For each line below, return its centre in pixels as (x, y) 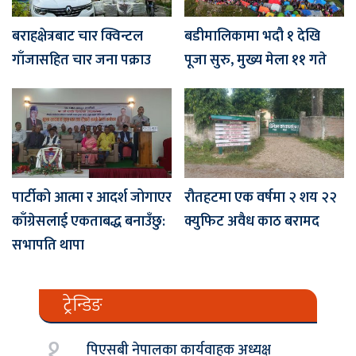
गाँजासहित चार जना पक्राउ (81, 60)
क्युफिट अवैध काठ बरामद (252, 222)
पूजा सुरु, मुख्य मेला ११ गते (255, 60)
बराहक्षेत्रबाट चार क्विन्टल (77, 36)
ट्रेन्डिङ (83, 306)
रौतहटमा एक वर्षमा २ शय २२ (261, 198)
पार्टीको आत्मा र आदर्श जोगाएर (92, 198)
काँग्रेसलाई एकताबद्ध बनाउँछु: (89, 222)
